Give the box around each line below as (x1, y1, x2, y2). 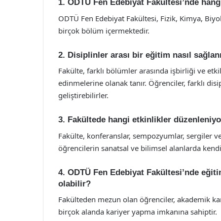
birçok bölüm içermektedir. (58, 25, 149, 36)
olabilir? (58, 179, 91, 188)
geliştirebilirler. (58, 90, 109, 100)
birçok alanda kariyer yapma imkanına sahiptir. (58, 207, 217, 217)
